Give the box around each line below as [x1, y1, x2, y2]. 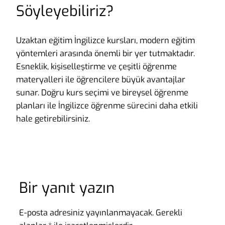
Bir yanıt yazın [19, 178, 115, 198]
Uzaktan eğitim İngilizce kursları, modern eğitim [16, 35, 195, 46]
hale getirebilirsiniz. [16, 113, 90, 124]
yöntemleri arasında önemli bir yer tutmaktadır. [16, 48, 195, 59]
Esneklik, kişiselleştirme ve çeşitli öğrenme [16, 61, 177, 72]
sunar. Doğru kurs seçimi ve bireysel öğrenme [16, 87, 188, 98]
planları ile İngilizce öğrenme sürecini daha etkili [16, 100, 198, 111]
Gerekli [156, 207, 182, 218]
